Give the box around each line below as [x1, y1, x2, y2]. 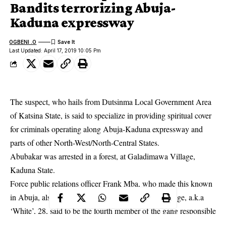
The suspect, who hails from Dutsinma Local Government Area [10, 96, 211, 107]
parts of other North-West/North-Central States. [10, 137, 159, 148]
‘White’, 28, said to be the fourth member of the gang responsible [10, 205, 216, 216]
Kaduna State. [10, 164, 55, 176]
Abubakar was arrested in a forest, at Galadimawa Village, [10, 151, 195, 162]
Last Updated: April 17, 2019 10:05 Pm [9, 47, 101, 54]
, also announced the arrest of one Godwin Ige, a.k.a [38, 192, 204, 203]
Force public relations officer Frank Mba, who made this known [10, 178, 212, 189]
